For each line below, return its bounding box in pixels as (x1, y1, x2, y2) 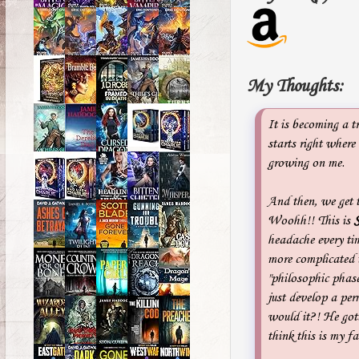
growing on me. (268, 155, 345, 171)
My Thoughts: (247, 75, 343, 97)
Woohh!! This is (268, 212, 353, 228)
